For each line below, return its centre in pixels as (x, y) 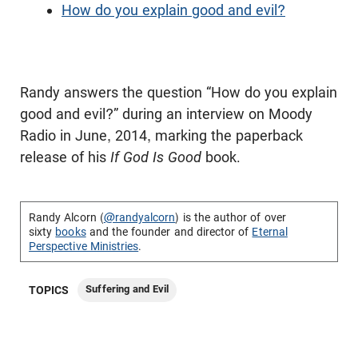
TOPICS (49, 290)
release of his (65, 157)
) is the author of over (231, 217)
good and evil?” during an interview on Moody (166, 114)
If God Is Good (158, 157)
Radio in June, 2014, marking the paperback (161, 135)
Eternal (270, 232)
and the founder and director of (169, 232)
